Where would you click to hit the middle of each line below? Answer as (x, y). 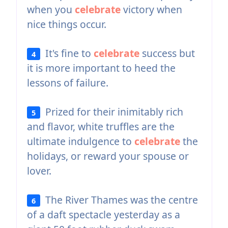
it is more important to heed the (101, 68)
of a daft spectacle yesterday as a (103, 214)
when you (51, 9)
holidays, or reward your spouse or (108, 156)
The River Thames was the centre (119, 199)
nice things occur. (66, 24)
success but (167, 53)
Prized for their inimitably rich (112, 111)
